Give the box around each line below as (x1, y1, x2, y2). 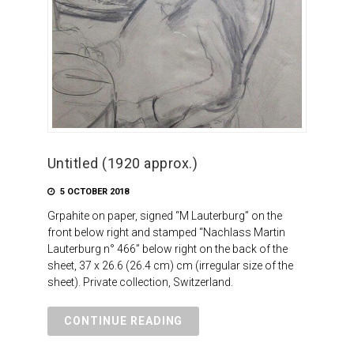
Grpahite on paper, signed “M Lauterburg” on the (47, 209, 282, 223)
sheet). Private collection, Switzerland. (47, 276, 233, 289)
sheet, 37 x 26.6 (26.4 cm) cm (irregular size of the (47, 259, 293, 273)
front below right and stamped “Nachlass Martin (47, 226, 285, 239)
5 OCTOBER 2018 (57, 186, 129, 198)
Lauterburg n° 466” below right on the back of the (47, 243, 288, 256)
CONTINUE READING (63, 314, 183, 328)
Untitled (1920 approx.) (47, 155, 198, 172)
